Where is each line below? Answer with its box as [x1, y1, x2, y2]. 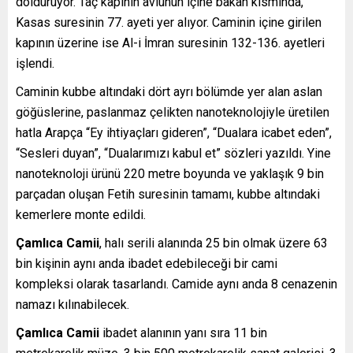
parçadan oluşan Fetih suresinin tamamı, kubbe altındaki [16, 186, 320, 202]
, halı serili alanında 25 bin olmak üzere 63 [99, 235, 328, 251]
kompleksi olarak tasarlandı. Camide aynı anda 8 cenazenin [16, 276, 337, 292]
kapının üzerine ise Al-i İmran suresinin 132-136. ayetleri [16, 35, 325, 50]
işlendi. [16, 55, 54, 71]
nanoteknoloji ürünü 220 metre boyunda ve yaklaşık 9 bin [16, 165, 324, 181]
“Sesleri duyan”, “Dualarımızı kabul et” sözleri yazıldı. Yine [16, 145, 331, 161]
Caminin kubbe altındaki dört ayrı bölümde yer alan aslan [16, 84, 322, 99]
